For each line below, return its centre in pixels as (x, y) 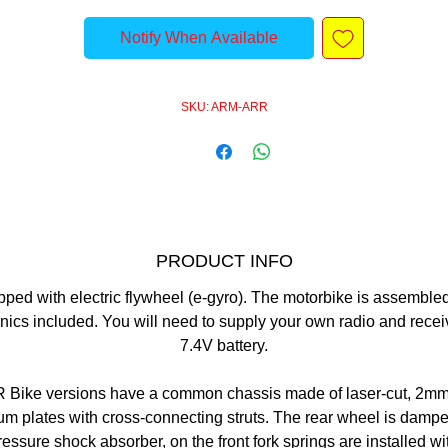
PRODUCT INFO (224, 261)
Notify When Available (199, 37)
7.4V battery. (224, 345)
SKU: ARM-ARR (224, 107)
